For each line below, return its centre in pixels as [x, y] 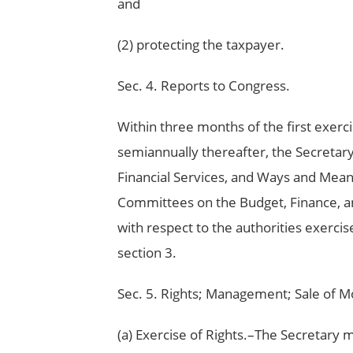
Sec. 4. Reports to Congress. [203, 86]
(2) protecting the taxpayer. [201, 45]
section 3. [147, 253]
